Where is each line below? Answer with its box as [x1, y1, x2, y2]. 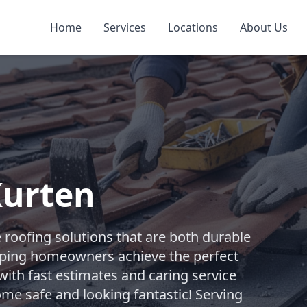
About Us [239, 20, 288, 35]
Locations [167, 20, 218, 35]
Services [103, 20, 146, 35]
